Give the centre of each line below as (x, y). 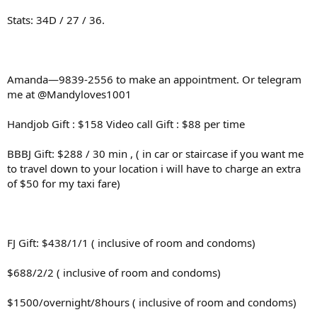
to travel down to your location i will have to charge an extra (154, 168)
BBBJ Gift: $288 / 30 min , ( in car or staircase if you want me (155, 154)
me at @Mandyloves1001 (69, 94)
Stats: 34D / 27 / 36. (56, 20)
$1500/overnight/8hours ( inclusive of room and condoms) (152, 302)
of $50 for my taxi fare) (64, 183)
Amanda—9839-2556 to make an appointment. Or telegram (154, 79)
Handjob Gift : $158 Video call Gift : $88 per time (126, 124)
